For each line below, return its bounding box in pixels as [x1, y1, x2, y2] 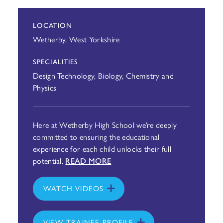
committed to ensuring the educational [32, 131, 160, 142]
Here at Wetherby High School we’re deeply [32, 119, 177, 130]
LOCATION [32, 20, 72, 30]
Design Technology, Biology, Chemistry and [32, 70, 174, 81]
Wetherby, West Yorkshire [32, 33, 120, 45]
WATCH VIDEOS [43, 183, 104, 193]
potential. [32, 155, 66, 166]
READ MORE [65, 155, 111, 166]
